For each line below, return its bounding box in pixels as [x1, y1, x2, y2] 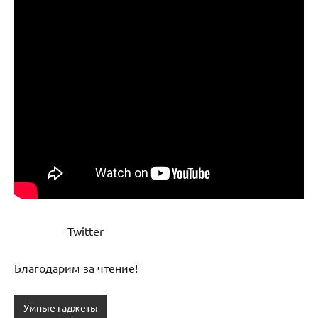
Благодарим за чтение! [14, 261, 138, 275]
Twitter [67, 224, 104, 238]
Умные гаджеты [23, 301, 98, 314]
